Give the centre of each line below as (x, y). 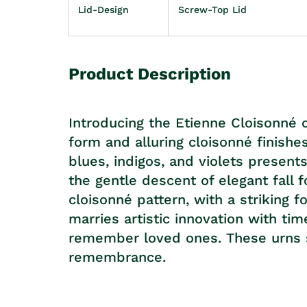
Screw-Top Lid (212, 9)
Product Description (150, 74)
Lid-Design (103, 9)
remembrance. (117, 257)
